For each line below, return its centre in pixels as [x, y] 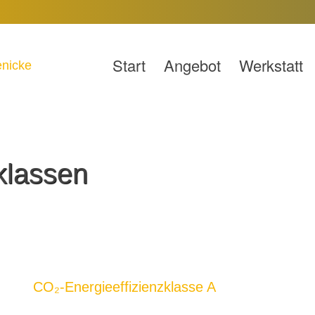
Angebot [193, 65]
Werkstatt [271, 65]
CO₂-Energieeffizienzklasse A [124, 287]
